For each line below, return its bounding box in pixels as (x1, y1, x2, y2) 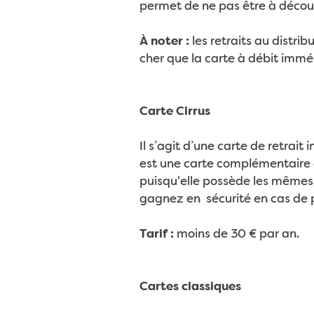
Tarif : (139, 228, 174, 240)
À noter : (139, 36, 189, 48)
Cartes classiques (139, 281, 241, 293)
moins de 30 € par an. (173, 228, 299, 240)
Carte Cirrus (139, 106, 210, 118)
